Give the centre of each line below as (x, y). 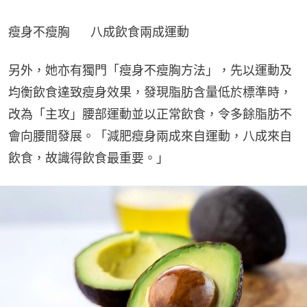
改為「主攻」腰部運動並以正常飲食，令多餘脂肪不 (150, 114)
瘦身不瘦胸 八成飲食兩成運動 (99, 32)
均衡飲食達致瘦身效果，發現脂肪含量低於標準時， (150, 93)
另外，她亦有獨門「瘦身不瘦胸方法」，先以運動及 (150, 71)
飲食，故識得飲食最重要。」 (88, 158)
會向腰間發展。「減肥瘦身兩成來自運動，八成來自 (150, 136)
